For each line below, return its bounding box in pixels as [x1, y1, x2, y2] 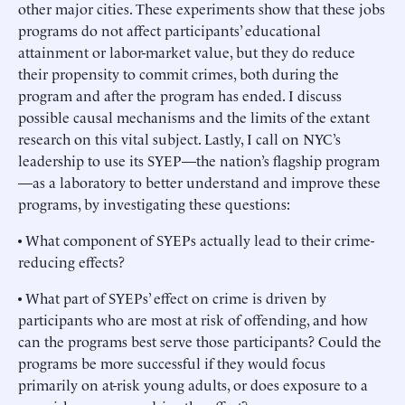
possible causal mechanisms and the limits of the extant [18, 106, 370, 127]
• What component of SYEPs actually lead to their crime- [18, 229, 374, 250]
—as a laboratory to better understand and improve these [18, 171, 381, 192]
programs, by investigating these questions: [18, 193, 290, 213]
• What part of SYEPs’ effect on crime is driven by [18, 287, 326, 307]
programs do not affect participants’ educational [18, 19, 321, 40]
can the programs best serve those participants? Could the [18, 330, 381, 351]
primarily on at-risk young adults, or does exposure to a [18, 373, 368, 394]
